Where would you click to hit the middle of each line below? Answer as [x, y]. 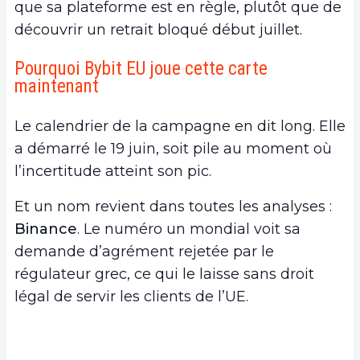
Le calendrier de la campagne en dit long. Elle [180, 127]
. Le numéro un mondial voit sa [189, 229]
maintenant [57, 87]
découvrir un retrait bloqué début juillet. [158, 30]
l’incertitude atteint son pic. [115, 172]
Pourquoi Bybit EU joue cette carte [141, 69]
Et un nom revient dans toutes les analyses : [173, 207]
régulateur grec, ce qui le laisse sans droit [164, 274]
